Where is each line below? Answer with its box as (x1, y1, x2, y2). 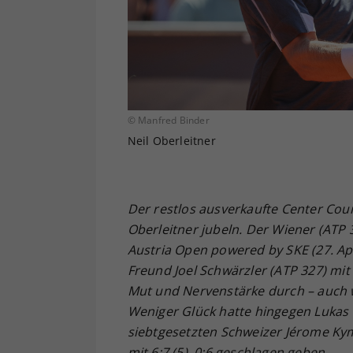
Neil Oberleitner (127, 132, 216, 148)
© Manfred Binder (127, 113, 210, 127)
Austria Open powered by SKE (127, 240, 308, 258)
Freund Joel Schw (127, 261, 231, 279)
